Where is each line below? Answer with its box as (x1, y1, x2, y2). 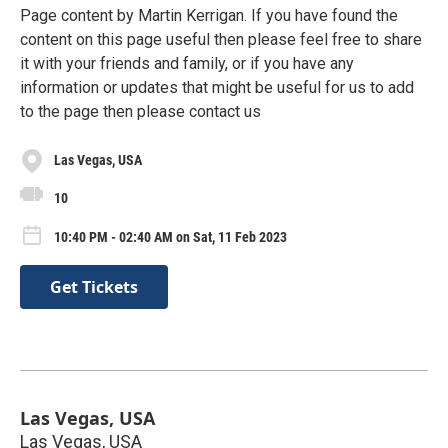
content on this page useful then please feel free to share (20, 29, 422, 49)
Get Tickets (50, 275, 138, 298)
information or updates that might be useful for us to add (20, 77, 414, 97)
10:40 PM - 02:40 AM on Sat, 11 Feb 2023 (54, 228, 287, 245)
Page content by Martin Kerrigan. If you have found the (20, 5, 398, 25)
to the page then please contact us (20, 101, 261, 121)
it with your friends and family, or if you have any (20, 53, 354, 73)
